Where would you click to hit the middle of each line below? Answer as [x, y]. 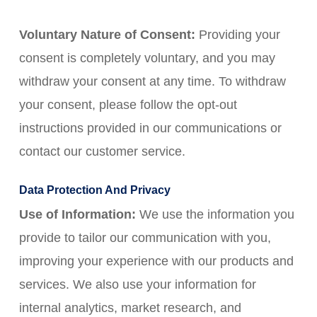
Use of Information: [77, 214]
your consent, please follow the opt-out [128, 105]
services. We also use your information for [137, 284]
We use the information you [215, 214]
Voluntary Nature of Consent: [107, 35]
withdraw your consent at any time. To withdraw [152, 81]
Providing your [237, 35]
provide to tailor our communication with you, [145, 238]
